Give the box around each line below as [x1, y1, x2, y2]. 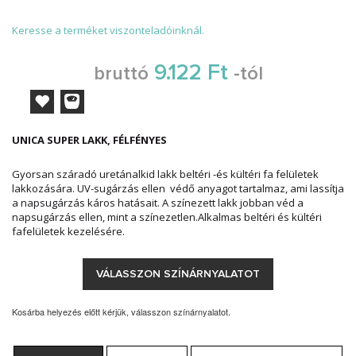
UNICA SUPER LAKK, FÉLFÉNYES [12, 133, 167, 147]
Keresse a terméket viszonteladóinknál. [12, 23, 204, 37]
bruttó [93, 64, 149, 83]
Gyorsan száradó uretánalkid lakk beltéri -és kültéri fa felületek [12, 167, 319, 181]
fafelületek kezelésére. [12, 224, 125, 238]
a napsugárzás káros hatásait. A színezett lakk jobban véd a [12, 195, 304, 210]
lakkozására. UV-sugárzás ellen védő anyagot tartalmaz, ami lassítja [12, 181, 344, 195]
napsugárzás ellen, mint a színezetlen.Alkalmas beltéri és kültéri [12, 210, 322, 224]
